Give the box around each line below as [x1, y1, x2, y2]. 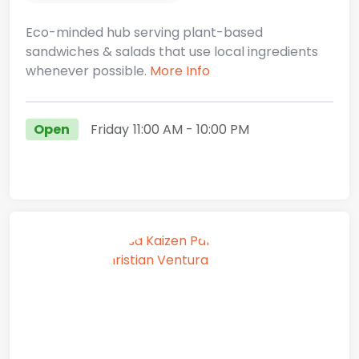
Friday [90, 119, 129, 139]
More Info [150, 62, 210, 81]
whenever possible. [26, 62, 150, 81]
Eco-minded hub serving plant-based [26, 23, 263, 42]
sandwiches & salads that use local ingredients [26, 42, 318, 62]
